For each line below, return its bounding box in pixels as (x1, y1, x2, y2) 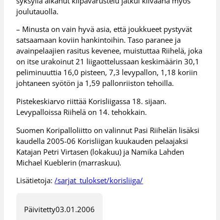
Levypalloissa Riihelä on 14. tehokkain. (16, 107, 147, 117)
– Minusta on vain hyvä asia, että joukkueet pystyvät (16, 24, 192, 34)
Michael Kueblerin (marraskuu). (16, 157, 122, 167)
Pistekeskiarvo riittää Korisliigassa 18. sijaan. (16, 96, 167, 106)
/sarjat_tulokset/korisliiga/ (55, 175, 143, 186)
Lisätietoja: (16, 175, 55, 186)
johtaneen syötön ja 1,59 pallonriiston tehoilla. (16, 78, 174, 88)
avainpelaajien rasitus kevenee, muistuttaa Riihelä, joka (16, 46, 203, 56)
